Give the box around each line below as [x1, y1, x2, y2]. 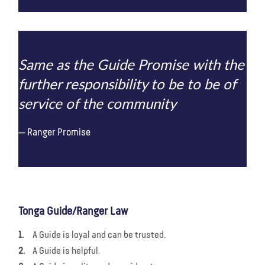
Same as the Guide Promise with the [18, 58, 244, 73]
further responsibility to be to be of [18, 77, 236, 92]
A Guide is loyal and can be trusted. [33, 230, 166, 240]
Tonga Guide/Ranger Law [18, 205, 128, 217]
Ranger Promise [27, 127, 91, 138]
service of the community [18, 97, 176, 112]
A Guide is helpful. [33, 246, 100, 256]
